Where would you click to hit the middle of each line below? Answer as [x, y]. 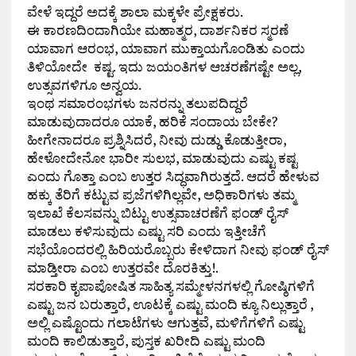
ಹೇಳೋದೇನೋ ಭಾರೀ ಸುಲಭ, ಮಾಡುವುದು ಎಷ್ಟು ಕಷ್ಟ [162, 158]
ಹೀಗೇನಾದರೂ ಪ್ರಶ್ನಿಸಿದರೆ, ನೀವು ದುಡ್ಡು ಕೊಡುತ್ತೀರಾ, [156, 140]
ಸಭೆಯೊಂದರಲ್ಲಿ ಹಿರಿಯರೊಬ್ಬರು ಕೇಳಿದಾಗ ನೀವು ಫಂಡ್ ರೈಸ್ [178, 250]
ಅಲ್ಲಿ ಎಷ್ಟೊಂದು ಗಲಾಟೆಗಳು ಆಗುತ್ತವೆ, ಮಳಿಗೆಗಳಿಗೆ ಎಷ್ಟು [165, 323]
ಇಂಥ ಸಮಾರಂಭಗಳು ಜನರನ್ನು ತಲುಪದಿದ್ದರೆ [137, 103]
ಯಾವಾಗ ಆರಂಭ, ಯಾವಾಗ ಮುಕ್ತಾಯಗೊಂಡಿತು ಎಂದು [166, 48]
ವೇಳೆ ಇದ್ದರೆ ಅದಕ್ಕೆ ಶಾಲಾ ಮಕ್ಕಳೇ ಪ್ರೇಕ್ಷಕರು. [135, 12]
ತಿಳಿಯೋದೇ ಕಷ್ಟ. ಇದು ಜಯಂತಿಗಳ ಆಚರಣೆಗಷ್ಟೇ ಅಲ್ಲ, [164, 67]
